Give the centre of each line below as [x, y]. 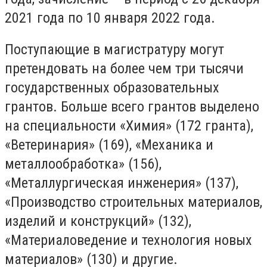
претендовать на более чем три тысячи [124, 69]
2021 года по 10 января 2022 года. [110, 18]
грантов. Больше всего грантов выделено [132, 107]
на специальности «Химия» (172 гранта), [129, 126]
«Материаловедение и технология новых [128, 240]
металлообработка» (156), [83, 164]
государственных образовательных [112, 88]
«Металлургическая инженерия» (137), [122, 183]
